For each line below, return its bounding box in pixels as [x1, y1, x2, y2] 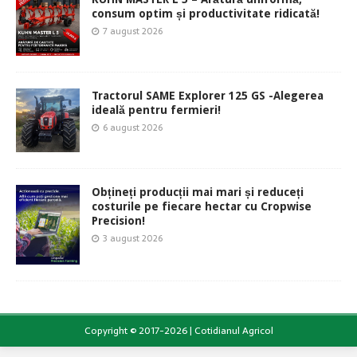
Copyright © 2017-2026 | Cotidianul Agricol [84, 322, 273, 339]
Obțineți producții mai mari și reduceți [92, 185, 304, 198]
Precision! [92, 214, 145, 227]
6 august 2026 [103, 120, 163, 135]
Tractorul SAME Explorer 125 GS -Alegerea [92, 88, 324, 102]
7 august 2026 [103, 23, 163, 38]
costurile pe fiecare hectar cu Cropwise [92, 199, 312, 213]
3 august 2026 [103, 230, 163, 245]
